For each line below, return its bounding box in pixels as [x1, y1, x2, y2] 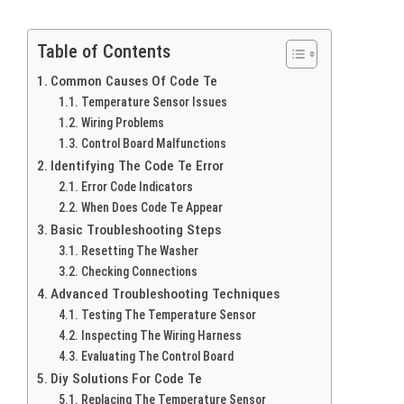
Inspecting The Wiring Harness [80, 328, 242, 343]
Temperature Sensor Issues [80, 95, 227, 109]
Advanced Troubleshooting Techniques [50, 286, 280, 302]
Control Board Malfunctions [80, 136, 226, 151]
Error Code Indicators [80, 179, 193, 194]
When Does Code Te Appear [80, 200, 223, 215]
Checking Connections [80, 264, 197, 279]
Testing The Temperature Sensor [80, 308, 256, 322]
